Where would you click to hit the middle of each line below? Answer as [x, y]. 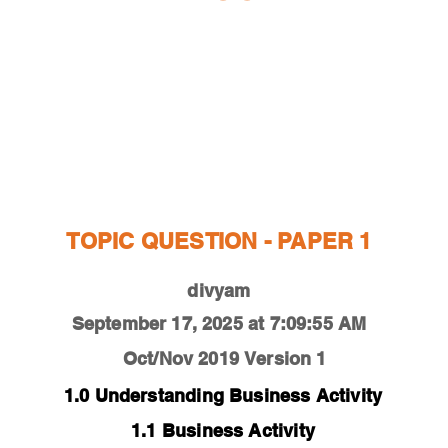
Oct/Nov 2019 [180, 358]
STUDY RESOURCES [215, 138]
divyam [219, 290]
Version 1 [285, 358]
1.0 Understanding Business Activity [223, 395]
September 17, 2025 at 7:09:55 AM [219, 323]
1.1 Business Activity [223, 430]
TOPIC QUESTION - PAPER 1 [219, 241]
